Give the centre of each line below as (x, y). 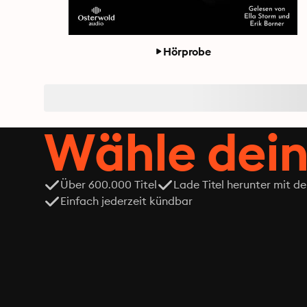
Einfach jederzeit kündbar (126, 201)
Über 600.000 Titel (109, 184)
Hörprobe (187, 51)
